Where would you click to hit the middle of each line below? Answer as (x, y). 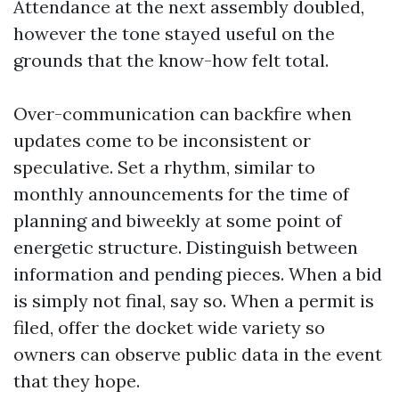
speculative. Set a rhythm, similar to (164, 167)
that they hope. (77, 381)
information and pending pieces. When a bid (198, 274)
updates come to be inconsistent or (162, 140)
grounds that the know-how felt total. (171, 60)
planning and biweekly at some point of (178, 220)
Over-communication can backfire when (183, 114)
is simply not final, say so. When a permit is (194, 301)
